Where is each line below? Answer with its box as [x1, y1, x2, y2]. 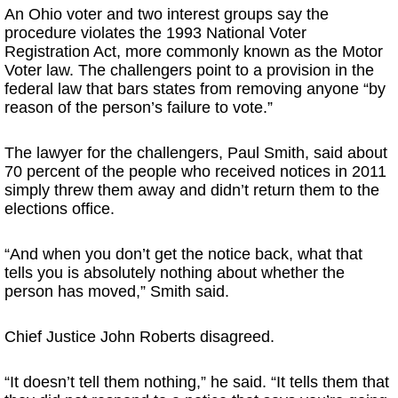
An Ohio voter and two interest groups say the [4, 5, 329, 23]
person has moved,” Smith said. [4, 283, 229, 300]
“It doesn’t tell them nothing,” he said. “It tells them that [4, 373, 389, 391]
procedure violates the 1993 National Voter [4, 24, 306, 42]
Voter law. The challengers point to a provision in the [4, 61, 374, 79]
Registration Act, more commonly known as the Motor [4, 43, 383, 60]
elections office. [4, 200, 115, 218]
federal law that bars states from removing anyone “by [4, 80, 386, 98]
